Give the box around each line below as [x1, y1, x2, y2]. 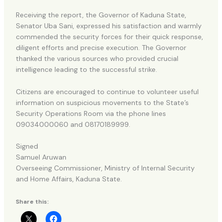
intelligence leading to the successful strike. [15, 65, 157, 74]
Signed [15, 142, 38, 151]
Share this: [15, 197, 49, 206]
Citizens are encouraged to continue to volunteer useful [15, 87, 199, 96]
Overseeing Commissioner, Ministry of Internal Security [15, 164, 195, 173]
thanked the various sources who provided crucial [15, 54, 178, 63]
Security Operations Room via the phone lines [15, 109, 166, 118]
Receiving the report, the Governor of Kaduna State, [15, 10, 186, 20]
